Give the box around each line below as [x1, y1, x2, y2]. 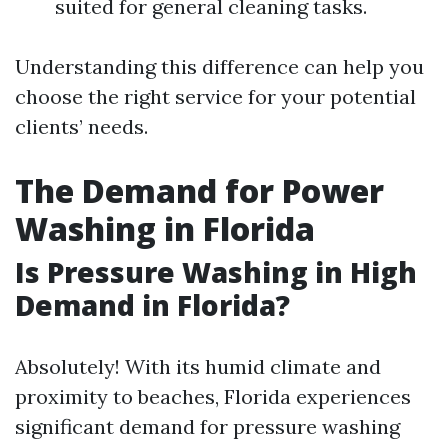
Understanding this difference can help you [15, 54, 424, 79]
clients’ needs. [15, 114, 148, 139]
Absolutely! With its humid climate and [15, 354, 381, 379]
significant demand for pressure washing [15, 414, 400, 439]
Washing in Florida [15, 207, 315, 250]
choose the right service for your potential [15, 84, 416, 109]
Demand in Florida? [15, 286, 290, 324]
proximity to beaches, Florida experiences [15, 384, 411, 409]
